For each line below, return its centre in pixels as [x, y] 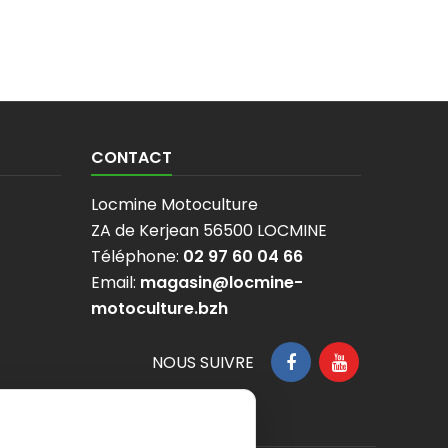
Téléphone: [137, 257]
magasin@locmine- [221, 283]
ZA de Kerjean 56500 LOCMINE [209, 231]
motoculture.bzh [159, 309]
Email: [115, 283]
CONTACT [131, 158]
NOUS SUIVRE [203, 363]
